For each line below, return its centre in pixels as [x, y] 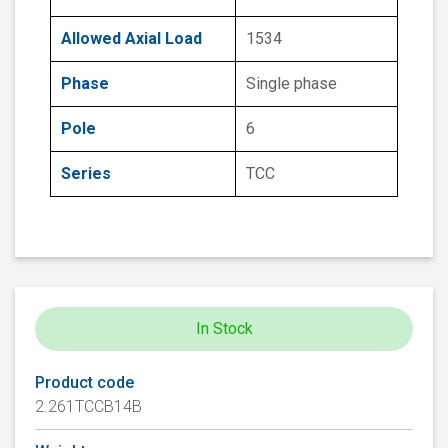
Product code [84, 383]
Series [86, 174]
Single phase [291, 84]
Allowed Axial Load [131, 39]
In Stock [224, 329]
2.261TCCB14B [88, 407]
